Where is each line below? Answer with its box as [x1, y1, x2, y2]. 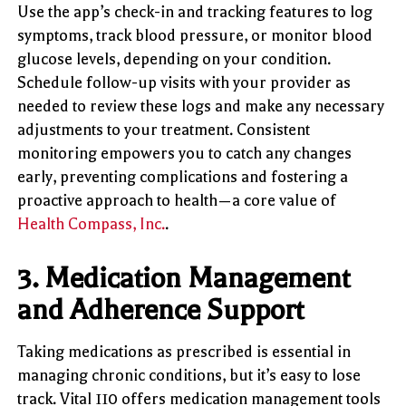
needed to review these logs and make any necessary [17, 96, 385, 115]
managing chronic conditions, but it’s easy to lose [17, 365, 362, 384]
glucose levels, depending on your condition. [17, 49, 332, 68]
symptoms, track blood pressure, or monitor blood [17, 25, 373, 44]
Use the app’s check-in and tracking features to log [17, 2, 373, 21]
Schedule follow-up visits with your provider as [17, 72, 352, 92]
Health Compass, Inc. [17, 214, 166, 233]
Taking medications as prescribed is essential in [17, 342, 352, 361]
